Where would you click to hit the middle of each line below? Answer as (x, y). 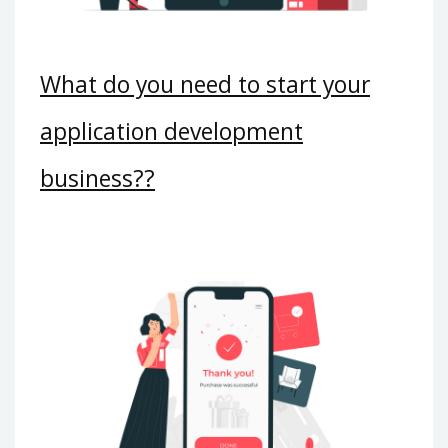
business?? (97, 179)
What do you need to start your (205, 85)
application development (171, 132)
